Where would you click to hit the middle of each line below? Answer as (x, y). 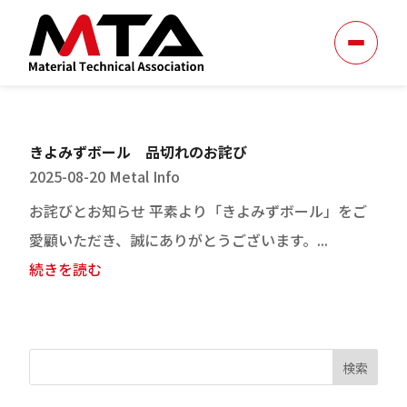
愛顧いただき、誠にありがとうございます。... (179, 240)
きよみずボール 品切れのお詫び (138, 152)
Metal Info (144, 176)
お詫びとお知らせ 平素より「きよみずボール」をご (198, 211)
